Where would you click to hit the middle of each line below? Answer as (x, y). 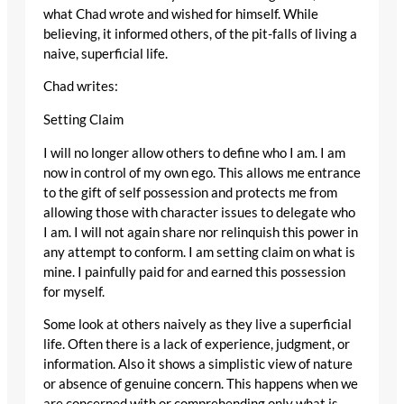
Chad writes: (81, 87)
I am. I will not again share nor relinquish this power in (201, 232)
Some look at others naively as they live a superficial (197, 325)
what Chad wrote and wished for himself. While (181, 14)
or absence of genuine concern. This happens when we (201, 384)
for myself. (74, 291)
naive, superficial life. (106, 53)
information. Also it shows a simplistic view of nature (198, 364)
